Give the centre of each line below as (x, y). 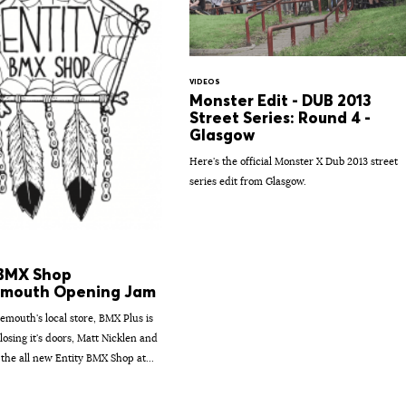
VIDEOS (204, 82)
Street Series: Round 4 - (280, 118)
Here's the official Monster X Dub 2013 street (293, 162)
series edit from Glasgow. (247, 182)
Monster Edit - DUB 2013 (280, 101)
